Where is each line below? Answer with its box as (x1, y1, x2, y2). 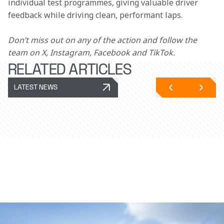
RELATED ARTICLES (8, 60, 131, 79)
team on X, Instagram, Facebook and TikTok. (8, 47, 175, 58)
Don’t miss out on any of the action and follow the (8, 34, 199, 45)
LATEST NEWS (14, 83, 57, 92)
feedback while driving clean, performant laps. (8, 9, 182, 20)
